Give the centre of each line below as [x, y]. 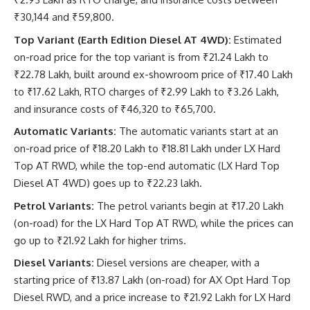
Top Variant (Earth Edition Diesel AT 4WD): [122, 39]
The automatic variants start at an [199, 131]
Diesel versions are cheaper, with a [177, 263]
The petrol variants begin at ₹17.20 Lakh [189, 206]
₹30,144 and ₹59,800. [64, 17]
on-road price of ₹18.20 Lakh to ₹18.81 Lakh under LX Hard [147, 149]
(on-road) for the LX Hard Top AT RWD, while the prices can [154, 223]
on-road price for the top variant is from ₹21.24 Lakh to [141, 57]
